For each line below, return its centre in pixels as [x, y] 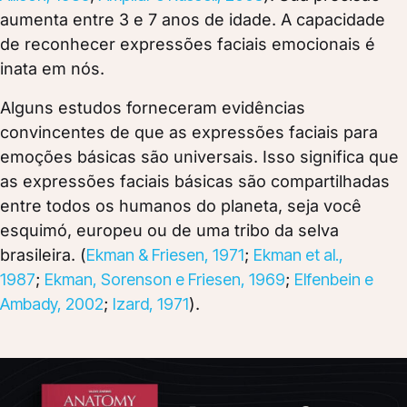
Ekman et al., [298, 254]
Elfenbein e [334, 279]
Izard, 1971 [151, 303]
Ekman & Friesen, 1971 [165, 254]
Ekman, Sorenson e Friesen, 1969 [165, 279]
